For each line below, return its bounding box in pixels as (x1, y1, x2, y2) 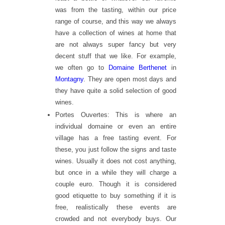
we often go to (55, 63, 108, 71)
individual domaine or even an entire (55, 123, 176, 131)
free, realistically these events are (55, 203, 176, 211)
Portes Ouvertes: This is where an (55, 111, 176, 119)
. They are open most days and (83, 75, 176, 83)
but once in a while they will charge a (55, 169, 176, 177)
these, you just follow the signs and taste (55, 146, 176, 154)
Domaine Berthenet (108, 63, 167, 71)
